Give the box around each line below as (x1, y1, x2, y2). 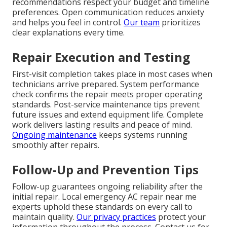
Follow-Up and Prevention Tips (12, 161, 199, 178)
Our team (124, 17, 160, 28)
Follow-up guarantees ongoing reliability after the (12, 181, 203, 193)
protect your (156, 211, 206, 223)
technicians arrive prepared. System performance (12, 79, 199, 90)
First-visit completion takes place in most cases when (12, 68, 212, 80)
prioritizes (160, 17, 201, 28)
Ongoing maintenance (12, 129, 97, 141)
